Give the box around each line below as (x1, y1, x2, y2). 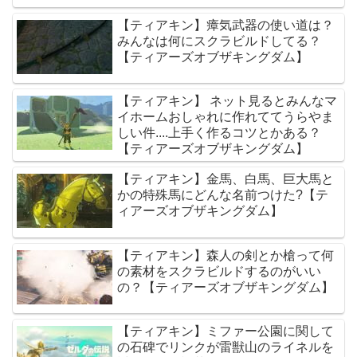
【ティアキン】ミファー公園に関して (117, 324, 335, 339)
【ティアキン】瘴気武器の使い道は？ (117, 18, 335, 32)
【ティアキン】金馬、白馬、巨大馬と (117, 172, 335, 186)
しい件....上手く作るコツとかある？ (117, 126, 322, 140)
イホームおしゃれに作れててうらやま (117, 110, 335, 124)
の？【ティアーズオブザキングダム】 (117, 280, 335, 294)
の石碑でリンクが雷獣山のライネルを (117, 340, 335, 355)
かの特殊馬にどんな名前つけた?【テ (117, 188, 329, 202)
